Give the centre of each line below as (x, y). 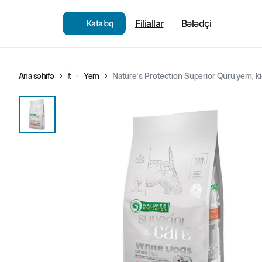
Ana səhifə (37, 76)
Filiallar (149, 23)
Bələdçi (196, 23)
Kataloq (100, 23)
